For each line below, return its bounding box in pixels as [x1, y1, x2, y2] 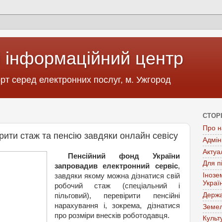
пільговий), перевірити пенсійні [54, 192, 180, 200]
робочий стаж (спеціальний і [54, 182, 180, 190]
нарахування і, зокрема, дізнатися [54, 202, 180, 210]
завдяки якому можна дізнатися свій [54, 172, 180, 180]
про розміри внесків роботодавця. [54, 212, 169, 220]
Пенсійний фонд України [67, 152, 180, 160]
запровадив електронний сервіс [54, 162, 178, 170]
